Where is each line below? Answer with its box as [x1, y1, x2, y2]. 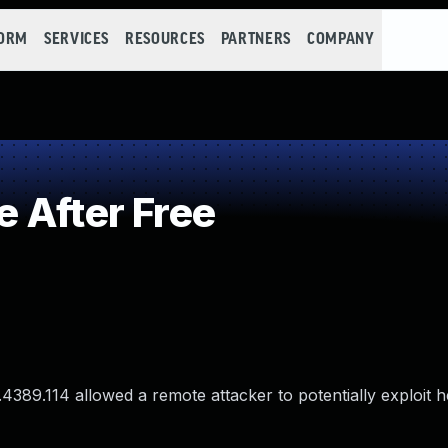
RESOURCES [125, 31, 205, 48]
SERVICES [43, 31, 110, 48]
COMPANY [306, 31, 375, 48]
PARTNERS [220, 31, 291, 48]
